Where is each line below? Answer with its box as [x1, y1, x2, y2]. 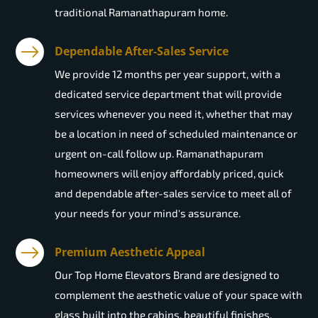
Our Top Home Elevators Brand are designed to [55, 268, 280, 282]
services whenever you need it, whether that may [55, 107, 292, 121]
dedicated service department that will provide [55, 87, 282, 101]
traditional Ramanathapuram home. [55, 6, 228, 19]
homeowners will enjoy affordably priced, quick [55, 167, 284, 180]
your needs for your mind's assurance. [55, 207, 241, 220]
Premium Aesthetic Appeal [55, 244, 205, 261]
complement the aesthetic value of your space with [55, 288, 302, 302]
